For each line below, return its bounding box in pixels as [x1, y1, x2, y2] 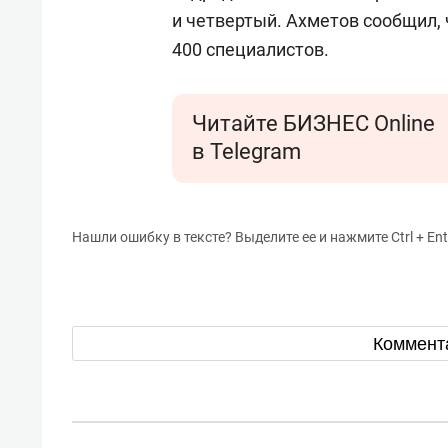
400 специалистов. [172, 39, 329, 60]
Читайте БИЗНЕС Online [192, 111, 435, 136]
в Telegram [192, 139, 301, 164]
